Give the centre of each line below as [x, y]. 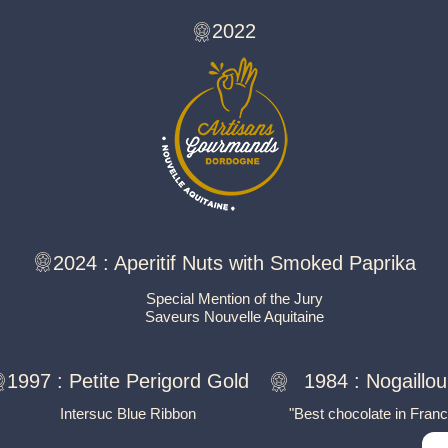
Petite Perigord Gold [159, 381]
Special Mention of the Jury [234, 298]
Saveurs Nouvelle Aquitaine [234, 317]
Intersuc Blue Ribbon [128, 413]
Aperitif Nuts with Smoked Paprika [264, 263]
